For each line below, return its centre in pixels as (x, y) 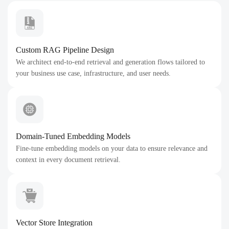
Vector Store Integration (54, 223)
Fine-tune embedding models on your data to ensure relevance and (112, 148)
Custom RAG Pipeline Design (65, 50)
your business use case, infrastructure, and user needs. (93, 73)
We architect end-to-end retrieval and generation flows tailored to (110, 62)
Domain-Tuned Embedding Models (73, 136)
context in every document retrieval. (68, 160)
